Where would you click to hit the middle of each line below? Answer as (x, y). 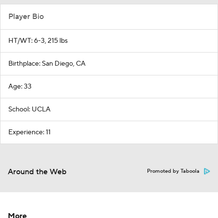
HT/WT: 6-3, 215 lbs (38, 41)
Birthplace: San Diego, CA (47, 64)
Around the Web (37, 172)
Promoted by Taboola (173, 172)
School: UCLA (29, 110)
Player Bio (26, 17)
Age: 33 (20, 87)
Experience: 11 (29, 133)
